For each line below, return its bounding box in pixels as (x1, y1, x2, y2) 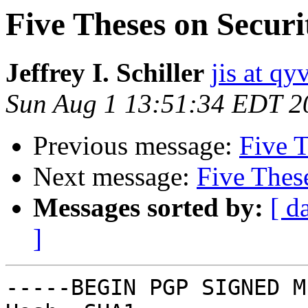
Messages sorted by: (33, 192, 263, 223)
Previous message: (33, 131, 239, 161)
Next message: (33, 162, 197, 192)
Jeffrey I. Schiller (5, 58, 204, 88)
